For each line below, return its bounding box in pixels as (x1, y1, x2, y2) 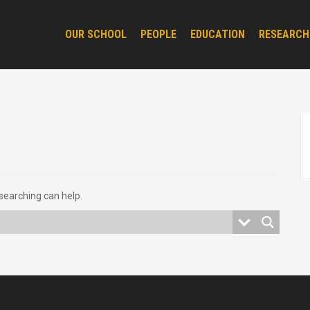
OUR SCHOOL (64, 27, 127, 41)
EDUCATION (190, 27, 245, 41)
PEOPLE (140, 27, 176, 41)
